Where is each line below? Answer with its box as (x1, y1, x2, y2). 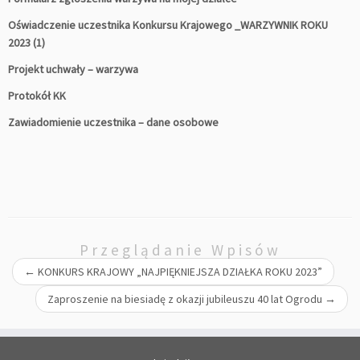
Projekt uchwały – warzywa (8, 61, 138, 76)
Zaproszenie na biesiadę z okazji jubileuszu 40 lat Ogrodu (47, 291, 325, 306)
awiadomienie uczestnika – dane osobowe (14, 114, 219, 129)
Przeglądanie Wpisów (79, 239, 281, 260)
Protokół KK (8, 88, 66, 103)
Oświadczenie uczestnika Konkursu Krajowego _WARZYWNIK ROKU (8, 17, 328, 32)
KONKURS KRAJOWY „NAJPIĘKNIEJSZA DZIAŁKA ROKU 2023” (35, 264, 322, 279)
